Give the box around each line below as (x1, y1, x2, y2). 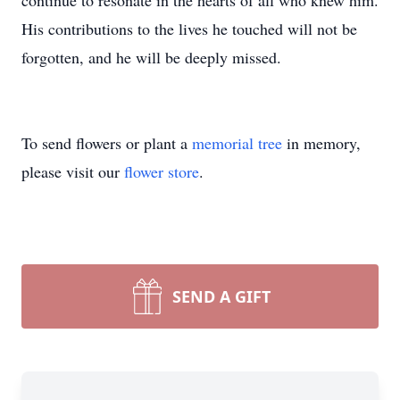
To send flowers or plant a (21, 132, 192, 154)
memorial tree (192, 132, 282, 154)
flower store (124, 161, 199, 182)
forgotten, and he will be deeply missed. (21, 46, 281, 68)
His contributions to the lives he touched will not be (21, 18, 357, 39)
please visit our (21, 161, 124, 182)
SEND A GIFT (172, 286, 271, 307)
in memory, (282, 132, 361, 154)
